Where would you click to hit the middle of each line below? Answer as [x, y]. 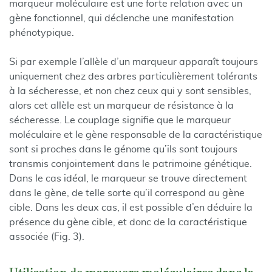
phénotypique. [42, 33]
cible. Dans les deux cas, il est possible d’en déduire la [131, 208]
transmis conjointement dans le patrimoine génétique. [131, 164]
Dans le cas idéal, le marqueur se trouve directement [128, 178]
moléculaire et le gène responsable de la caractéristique [136, 135]
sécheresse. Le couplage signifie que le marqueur [120, 120]
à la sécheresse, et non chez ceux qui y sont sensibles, [130, 91]
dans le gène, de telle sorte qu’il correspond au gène [127, 193]
